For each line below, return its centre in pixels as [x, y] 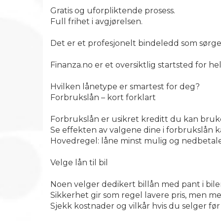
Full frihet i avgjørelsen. [96, 21]
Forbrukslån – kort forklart [103, 97]
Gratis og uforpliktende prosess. [113, 11]
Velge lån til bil [79, 163]
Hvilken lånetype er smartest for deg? [125, 87]
